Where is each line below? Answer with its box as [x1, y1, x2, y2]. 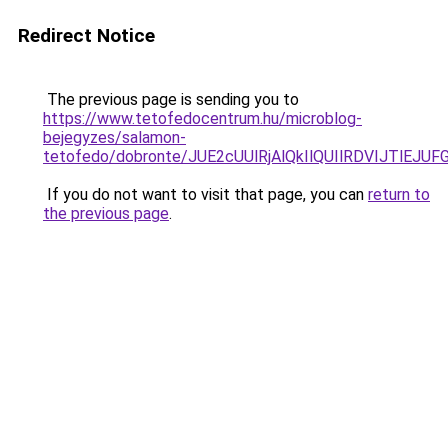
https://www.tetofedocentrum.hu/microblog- [43, 109, 362, 128]
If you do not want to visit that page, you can [43, 185, 368, 204]
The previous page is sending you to [43, 90, 299, 109]
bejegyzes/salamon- [43, 128, 186, 147]
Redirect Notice [18, 24, 155, 47]
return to [368, 185, 430, 204]
